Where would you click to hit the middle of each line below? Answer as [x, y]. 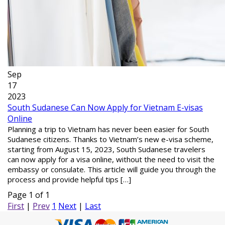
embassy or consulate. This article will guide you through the [112, 169]
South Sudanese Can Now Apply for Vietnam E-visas [105, 107]
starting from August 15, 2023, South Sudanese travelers [106, 149]
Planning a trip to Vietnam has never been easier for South [108, 129]
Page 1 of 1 [29, 195]
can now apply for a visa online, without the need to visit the [111, 159]
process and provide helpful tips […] [69, 179]
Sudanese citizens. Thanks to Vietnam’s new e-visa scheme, [110, 139]
